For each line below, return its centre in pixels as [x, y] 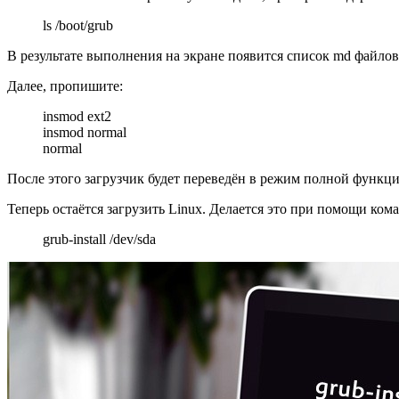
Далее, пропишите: [65, 85]
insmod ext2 [77, 116]
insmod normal [85, 132]
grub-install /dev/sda [99, 239]
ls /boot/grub [78, 25]
